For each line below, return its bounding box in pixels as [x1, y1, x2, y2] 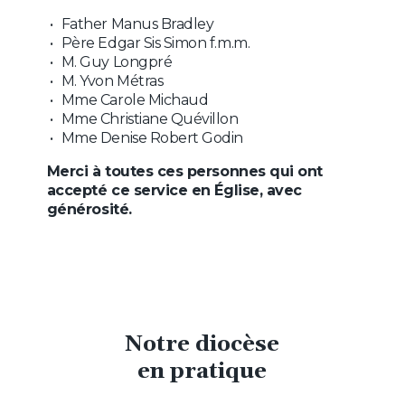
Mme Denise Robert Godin [61, 129, 244, 147]
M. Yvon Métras [61, 72, 164, 90]
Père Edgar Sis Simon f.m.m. [61, 34, 250, 52]
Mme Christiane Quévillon [61, 110, 239, 128]
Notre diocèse [125, 330, 280, 358]
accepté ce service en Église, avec [46, 182, 302, 200]
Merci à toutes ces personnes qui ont [46, 163, 323, 181]
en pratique [137, 357, 268, 385]
